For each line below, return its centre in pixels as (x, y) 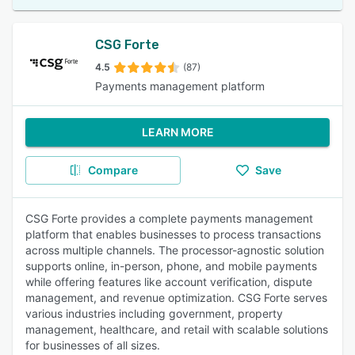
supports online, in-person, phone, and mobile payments (171, 266)
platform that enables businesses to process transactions (173, 234)
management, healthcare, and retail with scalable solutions (177, 329)
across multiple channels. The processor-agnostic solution (175, 250)
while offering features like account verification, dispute (169, 282)
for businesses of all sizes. (93, 345)
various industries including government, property (154, 313)
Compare (113, 170)
